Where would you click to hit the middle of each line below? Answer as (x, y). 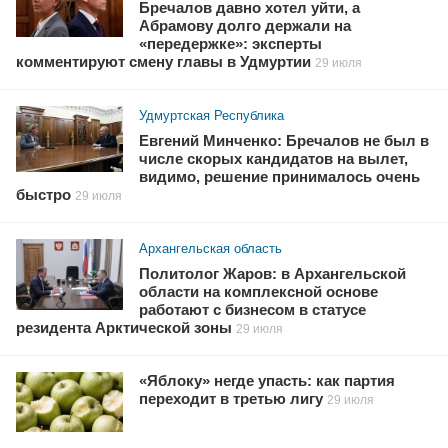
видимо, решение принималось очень (280, 177)
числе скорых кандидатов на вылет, (274, 159)
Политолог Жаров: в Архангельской (273, 274)
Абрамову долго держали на (245, 26)
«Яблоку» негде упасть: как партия (267, 381)
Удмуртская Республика (212, 116)
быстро (43, 195)
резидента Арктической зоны (124, 328)
